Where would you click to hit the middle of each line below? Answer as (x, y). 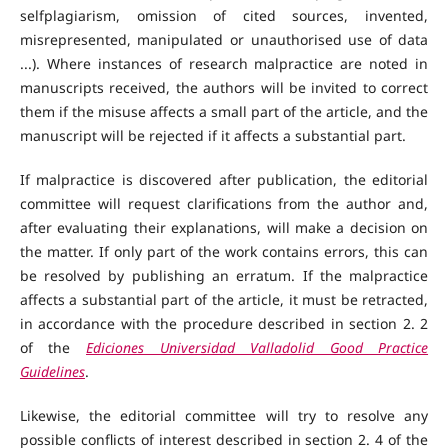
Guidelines (52, 372)
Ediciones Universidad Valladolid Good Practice (257, 348)
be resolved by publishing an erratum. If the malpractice (224, 276)
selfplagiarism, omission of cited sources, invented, (224, 16)
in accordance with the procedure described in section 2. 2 (224, 324)
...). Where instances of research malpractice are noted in (224, 64)
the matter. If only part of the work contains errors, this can (224, 252)
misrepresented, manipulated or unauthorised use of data (224, 40)
